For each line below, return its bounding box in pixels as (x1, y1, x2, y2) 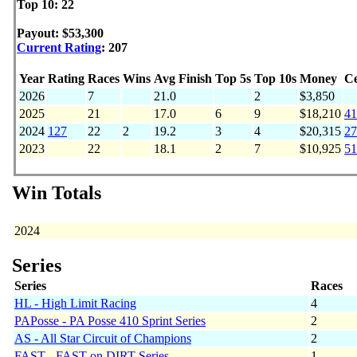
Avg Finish (154, 72, 212, 86)
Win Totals (12, 182, 101, 204)
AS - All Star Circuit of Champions (14, 331, 191, 346)
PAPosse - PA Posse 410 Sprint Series (14, 314, 206, 328)
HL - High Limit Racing (14, 296, 136, 311)
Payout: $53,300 (17, 26, 104, 41)
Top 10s (254, 72, 296, 86)
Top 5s (215, 72, 251, 86)
